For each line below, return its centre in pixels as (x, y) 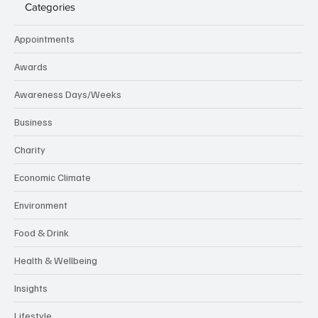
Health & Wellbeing (56, 261)
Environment (41, 205)
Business (33, 122)
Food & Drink (42, 233)
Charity (30, 150)
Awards (31, 67)
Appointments (44, 39)
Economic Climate (53, 177)
